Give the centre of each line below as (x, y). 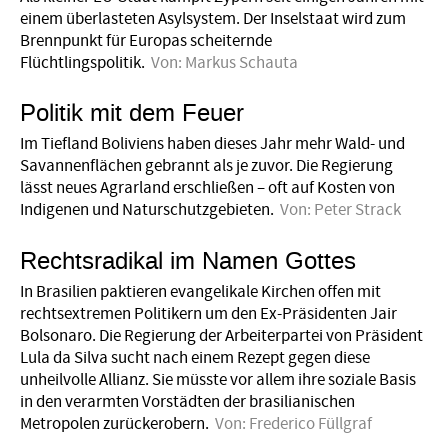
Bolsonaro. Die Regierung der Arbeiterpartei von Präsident (221, 335)
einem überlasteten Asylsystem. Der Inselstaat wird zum (213, 18)
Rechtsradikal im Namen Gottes (188, 260)
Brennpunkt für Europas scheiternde (146, 40)
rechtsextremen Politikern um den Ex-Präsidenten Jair (208, 313)
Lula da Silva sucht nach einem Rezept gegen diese (195, 357)
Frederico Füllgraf (311, 423)
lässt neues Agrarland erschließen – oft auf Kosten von (207, 188)
